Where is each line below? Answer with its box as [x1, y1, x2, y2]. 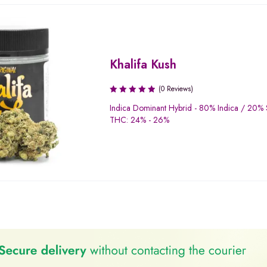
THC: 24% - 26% [110, 113, 170, 126]
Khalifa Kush [110, 55, 177, 73]
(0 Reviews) [159, 83, 194, 94]
